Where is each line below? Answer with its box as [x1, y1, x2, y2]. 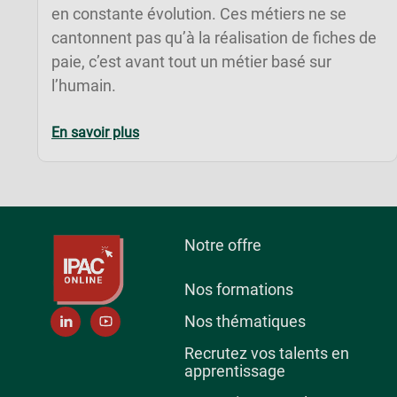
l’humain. [51, 75, 116, 95]
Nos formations [184, 280, 294, 300]
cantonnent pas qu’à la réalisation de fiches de [51, 27, 377, 47]
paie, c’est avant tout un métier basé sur [51, 51, 331, 71]
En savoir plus [51, 123, 139, 141]
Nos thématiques [184, 312, 307, 331]
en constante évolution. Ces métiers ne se [51, 4, 346, 23]
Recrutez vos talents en [184, 344, 350, 363]
